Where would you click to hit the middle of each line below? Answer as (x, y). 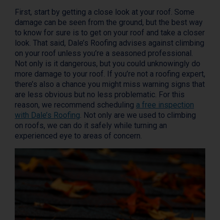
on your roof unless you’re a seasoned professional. (104, 54)
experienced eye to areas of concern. (78, 136)
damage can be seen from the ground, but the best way (109, 23)
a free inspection (165, 105)
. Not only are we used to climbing (138, 115)
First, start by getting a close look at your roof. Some (105, 12)
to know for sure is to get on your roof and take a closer (110, 33)
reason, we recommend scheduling (75, 105)
